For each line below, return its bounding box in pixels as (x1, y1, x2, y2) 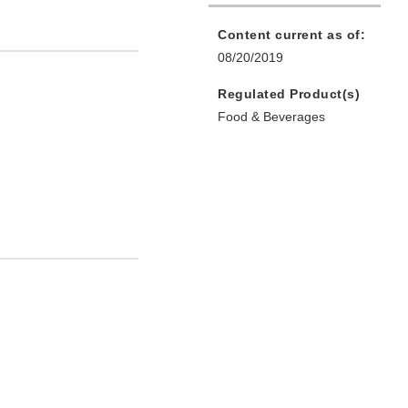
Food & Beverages (218, 109, 325, 125)
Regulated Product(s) (218, 87, 360, 102)
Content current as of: (218, 27, 365, 43)
